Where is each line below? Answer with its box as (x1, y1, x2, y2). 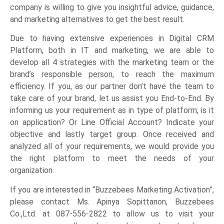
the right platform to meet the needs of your (10, 153, 214, 163)
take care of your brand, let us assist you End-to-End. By (10, 93, 214, 103)
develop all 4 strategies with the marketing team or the (10, 57, 214, 67)
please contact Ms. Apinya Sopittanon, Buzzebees (10, 196, 214, 206)
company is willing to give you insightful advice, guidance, (10, 2, 214, 12)
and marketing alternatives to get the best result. (10, 14, 184, 24)
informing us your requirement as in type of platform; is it (10, 105, 214, 115)
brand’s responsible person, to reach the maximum (10, 69, 214, 79)
